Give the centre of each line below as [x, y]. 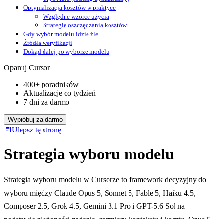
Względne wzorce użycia [76, 17]
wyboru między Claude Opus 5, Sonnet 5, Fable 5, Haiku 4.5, [100, 193]
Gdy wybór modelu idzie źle [61, 34]
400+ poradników [51, 85]
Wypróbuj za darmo [35, 120]
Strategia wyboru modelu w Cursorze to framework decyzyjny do [105, 180]
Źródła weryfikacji [48, 43]
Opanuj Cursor [27, 68]
